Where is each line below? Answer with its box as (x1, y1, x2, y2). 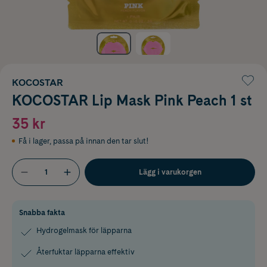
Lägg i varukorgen (138, 167, 201, 176)
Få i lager (18, 136, 49, 145)
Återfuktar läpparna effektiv (36, 247, 135, 256)
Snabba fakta (19, 207, 65, 217)
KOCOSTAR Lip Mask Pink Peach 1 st (12, 91, 252, 109)
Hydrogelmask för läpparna (36, 225, 132, 235)
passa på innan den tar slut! (53, 136, 148, 145)
